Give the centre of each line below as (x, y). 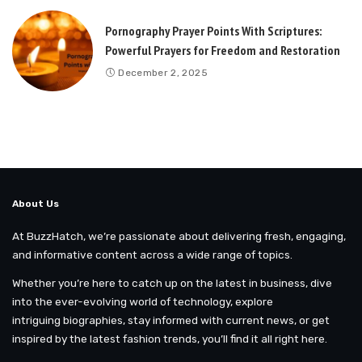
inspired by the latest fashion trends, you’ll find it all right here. (170, 339)
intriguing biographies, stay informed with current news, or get (171, 320)
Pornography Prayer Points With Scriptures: (213, 30)
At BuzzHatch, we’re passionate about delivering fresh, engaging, (179, 236)
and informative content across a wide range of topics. (152, 255)
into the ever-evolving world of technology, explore (143, 301)
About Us (36, 204)
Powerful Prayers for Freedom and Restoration (223, 50)
